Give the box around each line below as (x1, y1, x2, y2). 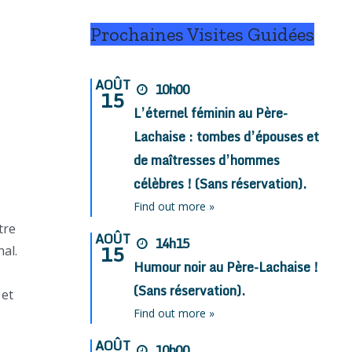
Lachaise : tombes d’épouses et (134, 126, 320, 148)
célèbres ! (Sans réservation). (134, 174, 307, 195)
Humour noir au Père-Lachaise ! (134, 257, 319, 278)
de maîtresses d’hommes (134, 150, 280, 171)
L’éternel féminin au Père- (134, 103, 288, 124)
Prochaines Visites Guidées (90, 23, 314, 46)
